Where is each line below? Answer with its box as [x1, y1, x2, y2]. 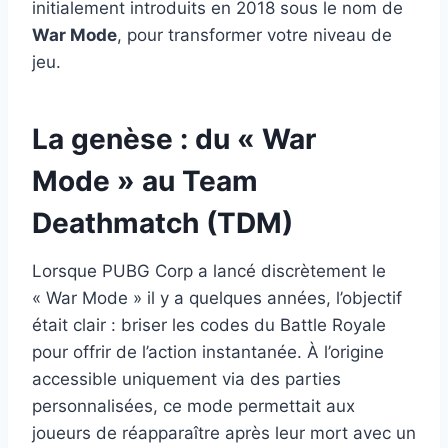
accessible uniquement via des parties [32, 368, 341, 389]
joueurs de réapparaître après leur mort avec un [32, 422, 416, 443]
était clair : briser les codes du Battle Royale [32, 314, 386, 335]
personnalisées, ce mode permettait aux [32, 395, 355, 416]
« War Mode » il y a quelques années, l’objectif [32, 287, 402, 308]
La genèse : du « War [32, 121, 316, 156]
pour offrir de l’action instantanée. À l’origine [32, 341, 384, 362]
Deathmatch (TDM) [32, 205, 293, 240]
